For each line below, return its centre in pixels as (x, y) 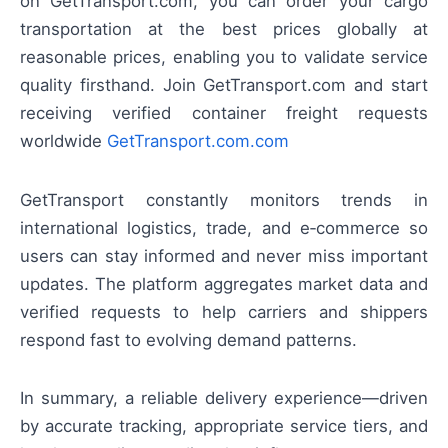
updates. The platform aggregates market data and (224, 283)
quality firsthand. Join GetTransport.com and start (224, 85)
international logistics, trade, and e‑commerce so (224, 227)
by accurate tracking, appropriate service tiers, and (224, 425)
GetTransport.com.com (198, 141)
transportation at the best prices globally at (224, 29)
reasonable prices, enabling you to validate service (224, 57)
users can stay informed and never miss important (224, 255)
